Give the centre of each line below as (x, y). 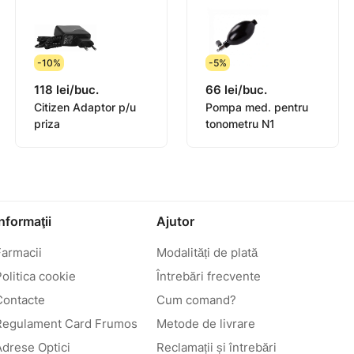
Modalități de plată (207, 252)
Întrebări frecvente (208, 276)
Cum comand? (196, 300)
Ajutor (175, 221)
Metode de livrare (205, 324)
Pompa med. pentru (256, 107)
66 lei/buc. (236, 90)
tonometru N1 (240, 124)
